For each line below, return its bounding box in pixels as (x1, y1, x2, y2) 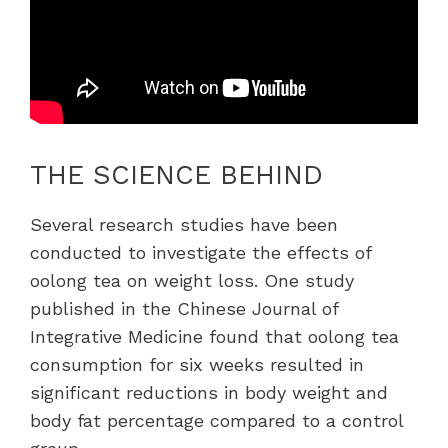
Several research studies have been (30, 213, 338, 235)
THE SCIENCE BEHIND (30, 158, 323, 191)
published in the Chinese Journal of (30, 297, 338, 319)
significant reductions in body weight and (30, 381, 388, 403)
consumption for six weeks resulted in (30, 353, 364, 375)
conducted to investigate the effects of (30, 241, 371, 263)
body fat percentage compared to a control (30, 409, 403, 431)
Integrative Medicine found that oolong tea (30, 325, 399, 347)
